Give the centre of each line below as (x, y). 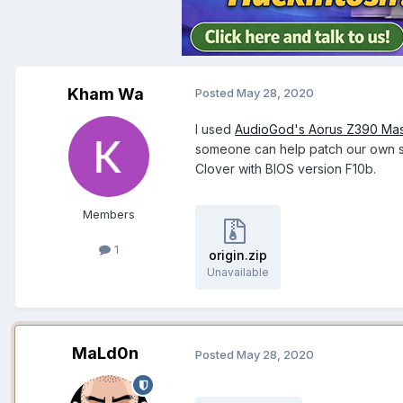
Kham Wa (105, 94)
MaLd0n (105, 354)
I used (215, 130)
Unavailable (238, 273)
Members (109, 215)
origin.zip (238, 255)
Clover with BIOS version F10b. (286, 169)
